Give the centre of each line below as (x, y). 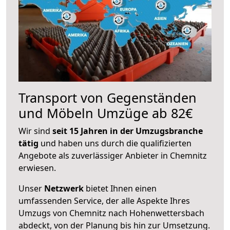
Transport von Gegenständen (108, 97)
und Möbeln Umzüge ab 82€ (106, 113)
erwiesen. (37, 168)
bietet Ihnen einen (120, 188)
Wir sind (35, 131)
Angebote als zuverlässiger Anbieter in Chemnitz (113, 155)
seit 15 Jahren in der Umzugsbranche (128, 131)
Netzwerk (64, 188)
